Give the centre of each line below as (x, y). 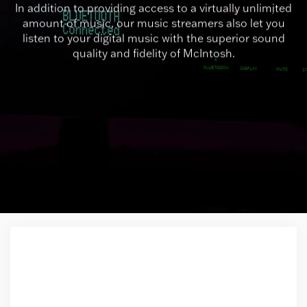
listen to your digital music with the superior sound (153, 38)
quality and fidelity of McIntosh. (153, 53)
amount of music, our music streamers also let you (153, 23)
